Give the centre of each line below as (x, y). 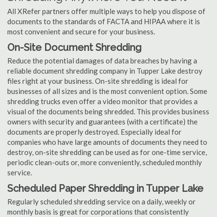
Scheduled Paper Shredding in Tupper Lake (105, 188)
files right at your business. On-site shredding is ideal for (98, 81)
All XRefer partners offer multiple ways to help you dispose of (106, 11)
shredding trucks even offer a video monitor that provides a (102, 101)
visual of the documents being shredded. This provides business (108, 111)
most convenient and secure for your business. (81, 31)
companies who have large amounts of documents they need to (107, 142)
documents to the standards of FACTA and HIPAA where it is (104, 21)
